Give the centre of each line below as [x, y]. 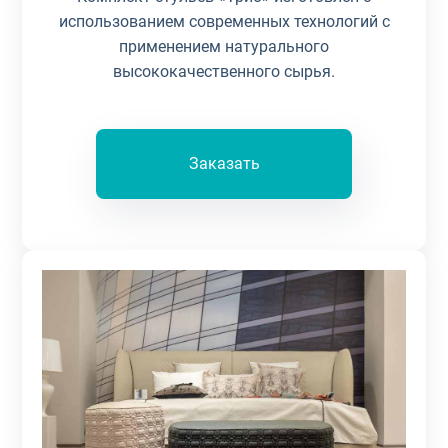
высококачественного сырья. [224, 72]
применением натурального [224, 47]
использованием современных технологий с [224, 22]
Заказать [224, 164]
